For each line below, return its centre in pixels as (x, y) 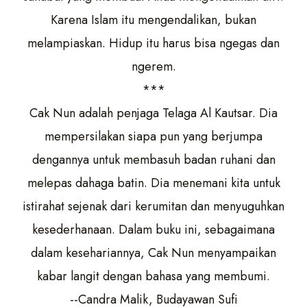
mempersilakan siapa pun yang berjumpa (153, 136)
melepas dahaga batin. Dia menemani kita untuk (153, 183)
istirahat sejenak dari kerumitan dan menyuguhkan (153, 206)
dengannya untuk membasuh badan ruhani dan (153, 160)
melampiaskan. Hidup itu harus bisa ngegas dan (153, 43)
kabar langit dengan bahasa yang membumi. (153, 276)
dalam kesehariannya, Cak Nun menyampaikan (153, 253)
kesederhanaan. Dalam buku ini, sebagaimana (153, 230)
